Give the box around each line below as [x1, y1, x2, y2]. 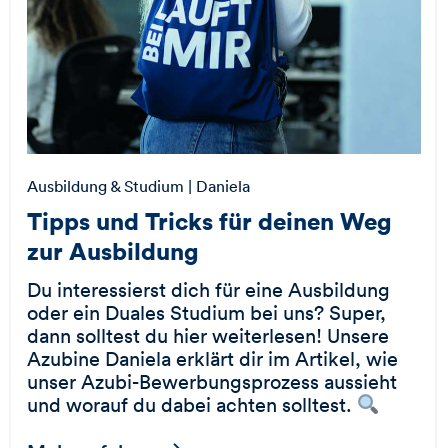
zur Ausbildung [26, 235, 199, 267]
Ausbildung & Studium [26, 176, 184, 197]
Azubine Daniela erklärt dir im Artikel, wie [26, 345, 398, 372]
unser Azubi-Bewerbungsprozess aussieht [26, 368, 397, 395]
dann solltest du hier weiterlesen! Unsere [26, 322, 389, 349]
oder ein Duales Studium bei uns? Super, [26, 299, 386, 326]
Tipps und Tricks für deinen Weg [26, 205, 392, 237]
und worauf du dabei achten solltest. [26, 391, 357, 418]
